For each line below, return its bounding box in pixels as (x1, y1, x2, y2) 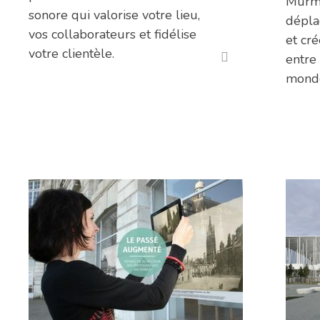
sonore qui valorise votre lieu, (29, 6, 200, 24)
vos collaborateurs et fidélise (29, 26, 196, 44)
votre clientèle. (29, 45, 114, 63)
